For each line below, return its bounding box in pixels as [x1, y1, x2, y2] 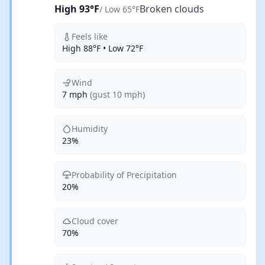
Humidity [72, 123, 108, 134]
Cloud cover [72, 215, 118, 227]
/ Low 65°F [99, 4, 140, 15]
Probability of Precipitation [72, 169, 177, 180]
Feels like [72, 31, 108, 42]
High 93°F [54, 2, 99, 15]
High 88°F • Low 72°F [62, 43, 143, 54]
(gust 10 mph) [90, 89, 145, 100]
